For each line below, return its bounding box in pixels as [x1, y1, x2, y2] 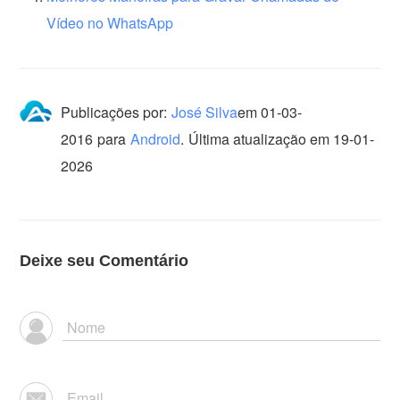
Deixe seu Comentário [20, 252, 189, 271]
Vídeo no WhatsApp [46, 12, 174, 34]
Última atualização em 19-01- [188, 129, 375, 150]
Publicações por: [61, 102, 168, 123]
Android [130, 129, 181, 150]
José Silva [171, 102, 238, 123]
